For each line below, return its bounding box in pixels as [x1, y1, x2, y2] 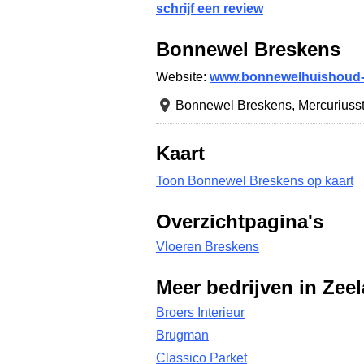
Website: [156, 70, 210, 84]
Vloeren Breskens [156, 240, 259, 253]
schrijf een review [156, 2, 263, 15]
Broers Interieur [156, 305, 245, 319]
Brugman [156, 328, 209, 342]
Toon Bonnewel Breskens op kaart [156, 174, 353, 188]
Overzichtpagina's [156, 211, 323, 232]
